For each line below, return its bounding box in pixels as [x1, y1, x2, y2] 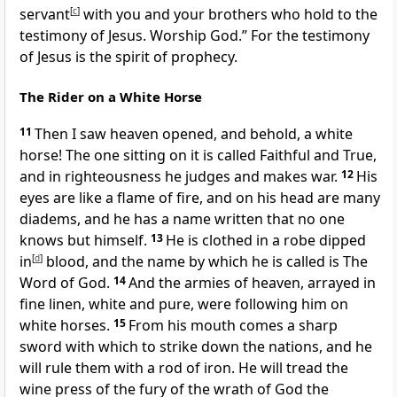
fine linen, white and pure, [19, 294, 198, 315]
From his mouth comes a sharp [128, 315, 338, 336]
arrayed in [307, 273, 376, 293]
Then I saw [35, 124, 110, 144]
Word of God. [19, 273, 110, 293]
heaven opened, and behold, [110, 124, 304, 144]
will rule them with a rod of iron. [19, 358, 238, 378]
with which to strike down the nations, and [66, 337, 355, 357]
